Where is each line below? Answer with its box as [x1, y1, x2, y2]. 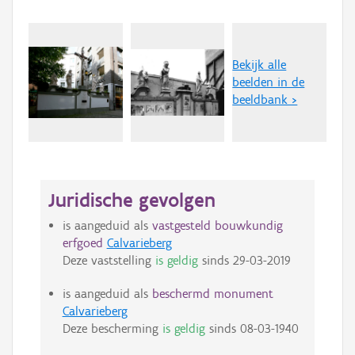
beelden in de [232, 74, 305, 90]
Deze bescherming [62, 321, 162, 337]
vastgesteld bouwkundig [151, 218, 283, 234]
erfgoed [62, 235, 103, 251]
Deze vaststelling [62, 253, 155, 269]
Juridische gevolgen [48, 188, 216, 212]
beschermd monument [151, 286, 273, 302]
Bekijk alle [232, 57, 287, 73]
